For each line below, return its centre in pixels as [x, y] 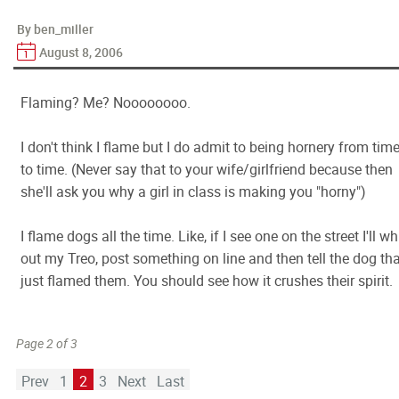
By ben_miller [55, 29]
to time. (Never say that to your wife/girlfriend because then [207, 169]
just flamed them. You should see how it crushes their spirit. [207, 281]
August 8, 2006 [81, 52]
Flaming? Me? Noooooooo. [106, 102]
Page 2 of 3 [47, 343]
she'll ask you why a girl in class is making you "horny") [193, 191]
